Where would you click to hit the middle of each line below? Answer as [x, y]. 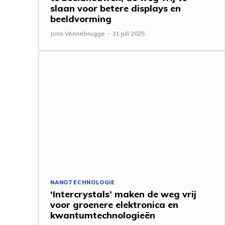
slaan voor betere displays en [116, 8]
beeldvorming [81, 19]
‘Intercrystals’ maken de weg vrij [123, 194]
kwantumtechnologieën [103, 215]
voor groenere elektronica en [114, 204]
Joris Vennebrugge [78, 33]
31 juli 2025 [129, 33]
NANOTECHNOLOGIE [83, 182]
